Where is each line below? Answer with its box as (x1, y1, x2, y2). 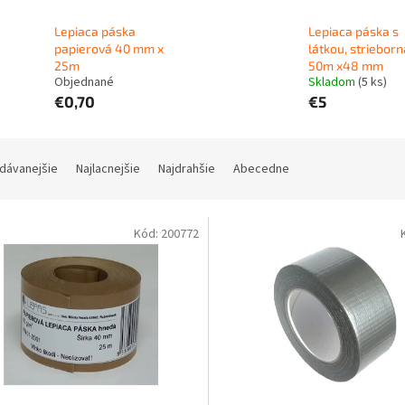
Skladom (307, 73, 358, 92)
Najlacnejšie (76, 160, 140, 179)
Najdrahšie (158, 160, 215, 179)
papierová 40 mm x (54, 41, 164, 57)
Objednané (54, 73, 114, 92)
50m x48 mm (307, 58, 383, 74)
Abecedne (233, 160, 289, 179)
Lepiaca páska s (307, 24, 399, 40)
